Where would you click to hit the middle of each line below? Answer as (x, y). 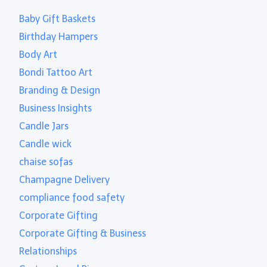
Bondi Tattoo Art (56, 72)
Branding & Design (60, 90)
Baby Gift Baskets (58, 18)
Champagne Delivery (65, 179)
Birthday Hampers (59, 36)
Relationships (48, 251)
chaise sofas (46, 162)
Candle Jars (44, 126)
